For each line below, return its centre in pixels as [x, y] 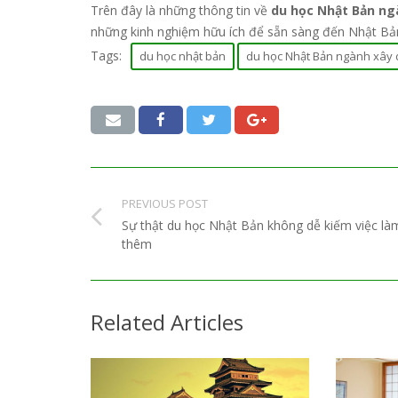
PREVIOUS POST [165, 204]
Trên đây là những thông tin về [181, 11]
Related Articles [167, 322]
